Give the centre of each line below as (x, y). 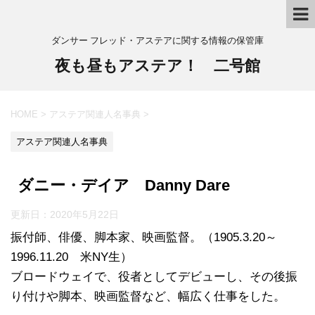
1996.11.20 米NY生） (71, 257)
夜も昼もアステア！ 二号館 (157, 66)
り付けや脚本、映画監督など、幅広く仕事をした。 (148, 296)
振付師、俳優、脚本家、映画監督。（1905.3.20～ (144, 237)
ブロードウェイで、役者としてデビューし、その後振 (154, 276)
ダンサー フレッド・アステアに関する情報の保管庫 (157, 40)
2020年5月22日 (84, 214)
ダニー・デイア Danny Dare (124, 185)
